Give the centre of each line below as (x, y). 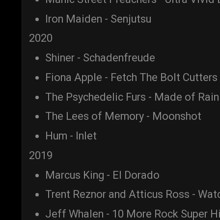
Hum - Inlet (71, 136)
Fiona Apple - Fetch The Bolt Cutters (131, 77)
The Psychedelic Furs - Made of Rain (132, 97)
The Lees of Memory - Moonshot (123, 116)
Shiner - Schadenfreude (100, 58)
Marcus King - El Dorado (102, 175)
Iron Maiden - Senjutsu (98, 19)
